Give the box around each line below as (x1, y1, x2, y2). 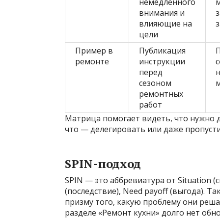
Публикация (139, 45, 186, 56)
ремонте (75, 56, 109, 67)
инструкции (139, 56, 185, 67)
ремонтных (139, 88, 183, 100)
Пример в (75, 45, 113, 56)
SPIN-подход (65, 156, 141, 172)
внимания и (139, 7, 185, 19)
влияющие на (139, 18, 192, 29)
